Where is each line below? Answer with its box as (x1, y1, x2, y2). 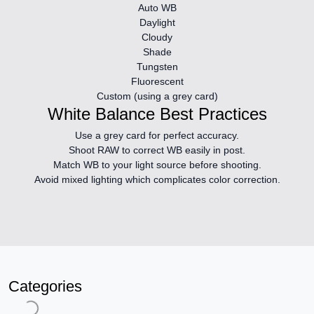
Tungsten (136, 60, 178, 72)
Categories (8, 278, 82, 296)
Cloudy (142, 31, 172, 43)
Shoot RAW (69, 144, 119, 156)
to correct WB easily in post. (119, 144, 245, 156)
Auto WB (137, 1, 177, 13)
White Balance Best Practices (47, 104, 267, 123)
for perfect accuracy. (146, 129, 239, 141)
